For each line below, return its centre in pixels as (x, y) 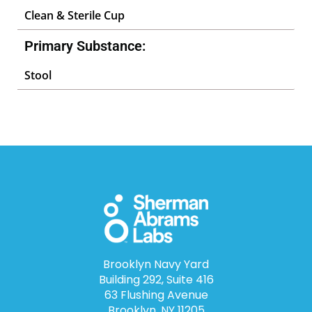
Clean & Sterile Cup (75, 15)
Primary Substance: (85, 46)
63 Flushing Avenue (156, 295)
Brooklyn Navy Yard (156, 265)
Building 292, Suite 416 (156, 280)
